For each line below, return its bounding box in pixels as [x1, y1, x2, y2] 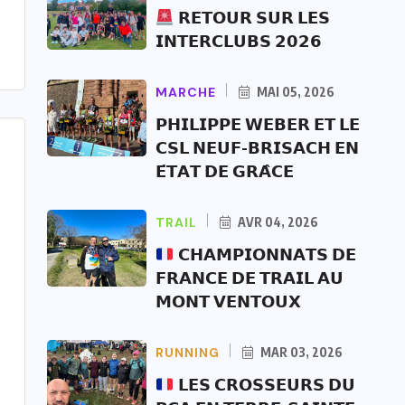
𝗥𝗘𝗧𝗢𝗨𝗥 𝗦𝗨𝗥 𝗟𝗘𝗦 [174, 6, 330, 27]
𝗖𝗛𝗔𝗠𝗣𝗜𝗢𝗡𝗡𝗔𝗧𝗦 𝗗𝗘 [174, 243, 356, 264]
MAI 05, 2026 [254, 84, 334, 99]
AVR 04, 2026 [235, 214, 318, 230]
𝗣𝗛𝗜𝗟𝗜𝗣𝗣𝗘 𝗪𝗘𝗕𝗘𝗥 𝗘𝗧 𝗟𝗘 [155, 113, 360, 134]
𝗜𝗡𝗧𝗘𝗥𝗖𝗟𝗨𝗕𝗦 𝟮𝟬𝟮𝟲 [155, 30, 322, 51]
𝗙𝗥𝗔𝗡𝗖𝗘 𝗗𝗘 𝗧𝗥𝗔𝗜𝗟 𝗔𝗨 [155, 267, 344, 287]
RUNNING [155, 344, 220, 361]
